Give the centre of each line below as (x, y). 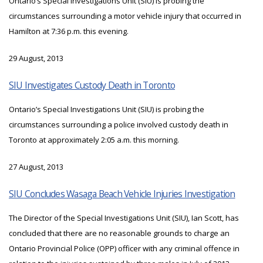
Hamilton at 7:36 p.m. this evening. (69, 31)
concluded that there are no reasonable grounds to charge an (119, 233)
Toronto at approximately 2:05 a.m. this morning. (94, 140)
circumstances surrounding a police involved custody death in (119, 125)
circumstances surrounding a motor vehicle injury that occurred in (125, 16)
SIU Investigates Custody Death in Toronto (92, 85)
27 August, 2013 (36, 167)
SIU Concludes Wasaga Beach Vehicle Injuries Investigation (122, 194)
